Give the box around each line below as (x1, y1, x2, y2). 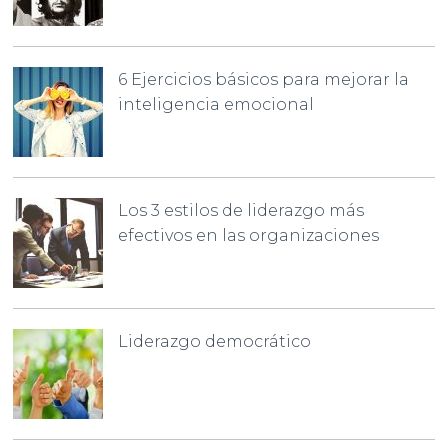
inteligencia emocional (118, 94, 315, 114)
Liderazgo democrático (118, 331, 312, 351)
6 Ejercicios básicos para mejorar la (118, 69, 410, 89)
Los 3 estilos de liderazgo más (118, 200, 365, 220)
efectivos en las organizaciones (118, 225, 380, 245)
